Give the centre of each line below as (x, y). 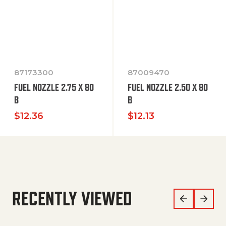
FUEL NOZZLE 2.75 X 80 (54, 88)
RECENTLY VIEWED (72, 199)
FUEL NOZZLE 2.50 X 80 (168, 88)
